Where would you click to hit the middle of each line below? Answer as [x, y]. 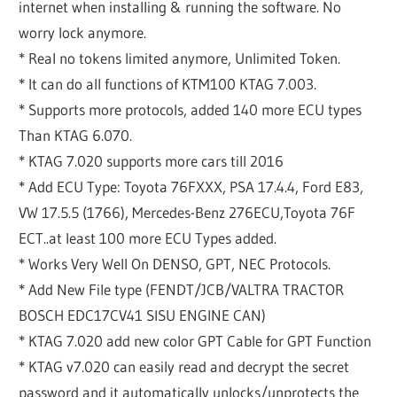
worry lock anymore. [83, 33]
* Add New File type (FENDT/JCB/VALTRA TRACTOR [182, 290]
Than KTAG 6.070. [76, 136]
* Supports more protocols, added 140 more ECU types [191, 110]
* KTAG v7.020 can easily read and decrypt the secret [184, 367]
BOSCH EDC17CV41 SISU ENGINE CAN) [143, 315]
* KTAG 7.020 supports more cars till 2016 [152, 161]
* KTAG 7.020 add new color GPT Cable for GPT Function [195, 341]
